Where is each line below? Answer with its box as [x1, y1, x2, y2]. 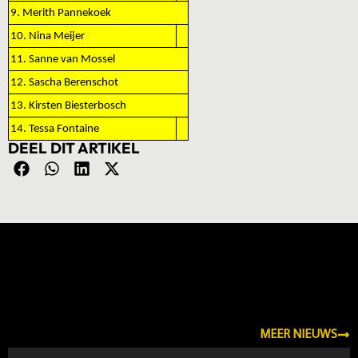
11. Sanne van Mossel [10, 54, 115, 66]
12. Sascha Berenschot [10, 77, 118, 89]
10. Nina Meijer [10, 30, 85, 42]
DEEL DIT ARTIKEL [8, 138, 140, 157]
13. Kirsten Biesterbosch [10, 100, 126, 112]
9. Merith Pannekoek [10, 7, 111, 19]
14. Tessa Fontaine [10, 123, 99, 135]
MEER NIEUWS [260, 328, 337, 341]
